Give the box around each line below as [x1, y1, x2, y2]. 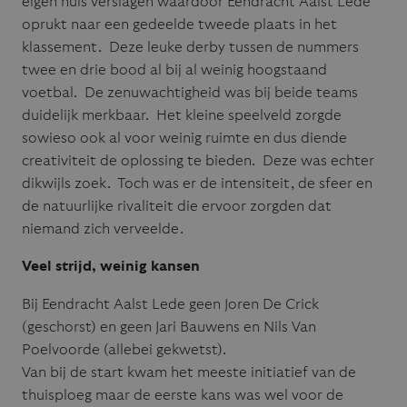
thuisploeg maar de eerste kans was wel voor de [22, 387, 343, 402]
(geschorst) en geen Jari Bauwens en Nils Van [22, 319, 316, 334]
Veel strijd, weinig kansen [22, 259, 200, 274]
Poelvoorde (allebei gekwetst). [22, 342, 226, 357]
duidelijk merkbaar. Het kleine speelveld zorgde [22, 107, 342, 123]
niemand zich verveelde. [22, 221, 184, 236]
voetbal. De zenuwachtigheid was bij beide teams [22, 84, 358, 100]
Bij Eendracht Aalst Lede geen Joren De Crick [22, 296, 319, 312]
